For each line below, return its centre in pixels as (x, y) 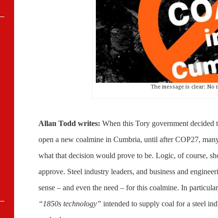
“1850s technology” (70, 203)
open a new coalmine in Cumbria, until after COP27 (118, 139)
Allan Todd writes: (69, 123)
